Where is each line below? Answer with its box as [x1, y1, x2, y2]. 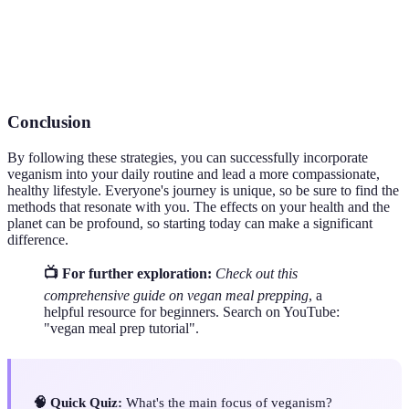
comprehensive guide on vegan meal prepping [44, 287, 309, 303]
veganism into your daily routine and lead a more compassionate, [7, 165, 380, 182]
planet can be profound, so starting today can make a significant [7, 215, 372, 231]
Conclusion [7, 111, 91, 131]
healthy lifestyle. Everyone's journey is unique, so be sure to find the [7, 182, 399, 198]
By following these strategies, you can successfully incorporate [7, 149, 368, 165]
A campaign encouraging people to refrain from [129, 42, 375, 57]
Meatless [23, 42, 69, 57]
